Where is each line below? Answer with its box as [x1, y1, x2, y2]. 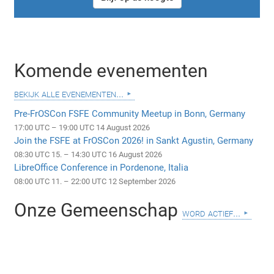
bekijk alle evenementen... [14, 87, 124, 100]
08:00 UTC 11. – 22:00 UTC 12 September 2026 [14, 177, 176, 187]
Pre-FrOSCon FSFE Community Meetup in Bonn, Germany [14, 108, 246, 120]
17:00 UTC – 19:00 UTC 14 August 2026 [14, 123, 150, 133]
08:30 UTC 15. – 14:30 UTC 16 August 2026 [14, 150, 163, 160]
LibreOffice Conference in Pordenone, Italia [14, 162, 189, 174]
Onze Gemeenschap [14, 199, 183, 221]
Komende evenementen [14, 60, 209, 82]
